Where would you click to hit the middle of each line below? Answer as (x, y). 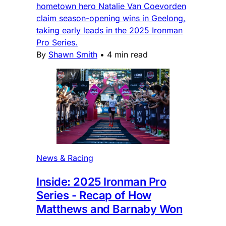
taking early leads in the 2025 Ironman (109, 30)
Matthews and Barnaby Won (109, 209)
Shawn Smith (73, 54)
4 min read (127, 54)
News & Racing (65, 158)
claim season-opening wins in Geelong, (111, 18)
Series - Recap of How (94, 195)
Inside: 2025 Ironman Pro (101, 181)
